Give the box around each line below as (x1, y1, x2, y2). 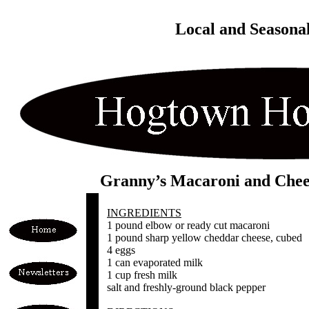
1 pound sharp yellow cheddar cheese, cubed (107, 232, 302, 243)
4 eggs (107, 244, 135, 256)
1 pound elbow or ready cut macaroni (107, 219, 270, 231)
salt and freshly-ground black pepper (107, 281, 266, 293)
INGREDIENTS (107, 207, 181, 219)
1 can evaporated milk (107, 257, 203, 268)
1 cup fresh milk (107, 269, 177, 281)
